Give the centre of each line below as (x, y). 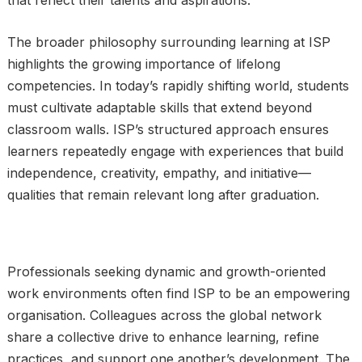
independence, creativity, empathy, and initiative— (159, 173)
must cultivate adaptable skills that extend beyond (159, 107)
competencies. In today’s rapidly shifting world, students (178, 86)
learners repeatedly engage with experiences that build (175, 151)
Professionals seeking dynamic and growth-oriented (166, 271)
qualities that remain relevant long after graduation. (163, 195)
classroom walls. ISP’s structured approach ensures (168, 129)
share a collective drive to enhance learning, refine (163, 337)
